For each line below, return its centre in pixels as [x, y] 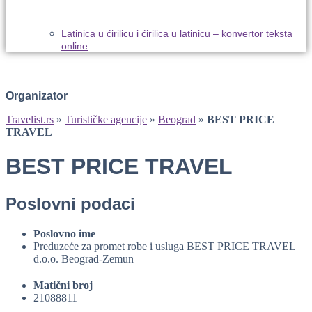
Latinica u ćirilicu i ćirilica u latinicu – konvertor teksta [177, 34]
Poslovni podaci [70, 204]
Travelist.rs [30, 120]
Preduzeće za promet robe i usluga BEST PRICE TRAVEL [164, 246]
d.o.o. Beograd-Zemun [84, 259]
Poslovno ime [64, 234]
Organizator [37, 96]
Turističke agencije [106, 120]
